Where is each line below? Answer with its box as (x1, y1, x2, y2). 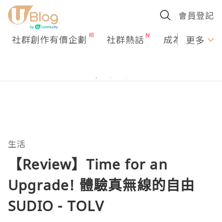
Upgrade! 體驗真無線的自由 (8, 175, 195, 194)
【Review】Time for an (8, 155, 167, 173)
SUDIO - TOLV (8, 196, 105, 215)
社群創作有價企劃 (12, 33, 87, 46)
